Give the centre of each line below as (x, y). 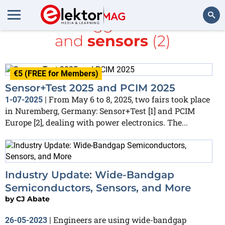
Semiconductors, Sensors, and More (98, 188)
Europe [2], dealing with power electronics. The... (96, 122)
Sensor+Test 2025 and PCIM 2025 (90, 88)
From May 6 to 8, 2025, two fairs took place (129, 99)
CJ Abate (33, 199)
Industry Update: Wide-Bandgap (90, 175)
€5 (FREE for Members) (56, 74)
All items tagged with (92, 24)
